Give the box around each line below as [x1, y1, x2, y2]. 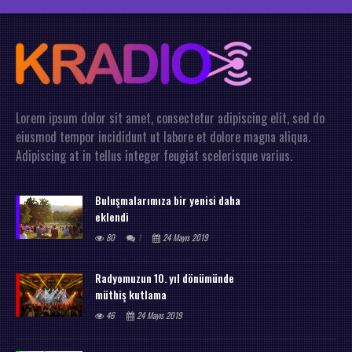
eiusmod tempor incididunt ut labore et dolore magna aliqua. [16, 126, 310, 146]
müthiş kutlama [95, 285, 167, 302]
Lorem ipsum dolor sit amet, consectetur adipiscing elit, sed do [16, 108, 324, 127]
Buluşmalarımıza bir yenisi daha [95, 191, 241, 208]
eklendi [95, 207, 130, 225]
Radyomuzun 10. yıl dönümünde [95, 269, 235, 286]
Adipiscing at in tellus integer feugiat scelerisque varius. [16, 145, 292, 165]
